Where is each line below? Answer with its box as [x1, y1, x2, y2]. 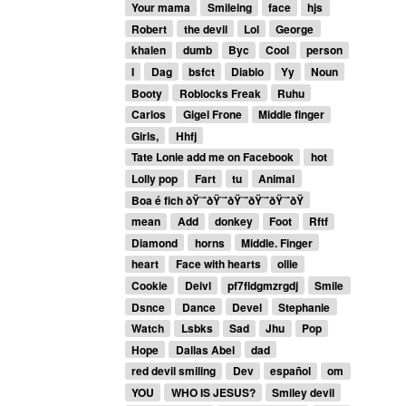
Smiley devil [271, 383, 334, 401]
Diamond [131, 234, 179, 251]
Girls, [131, 127, 159, 144]
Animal [258, 170, 295, 188]
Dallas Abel [175, 341, 235, 358]
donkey [214, 213, 253, 230]
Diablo [231, 63, 265, 81]
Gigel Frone [182, 106, 242, 123]
